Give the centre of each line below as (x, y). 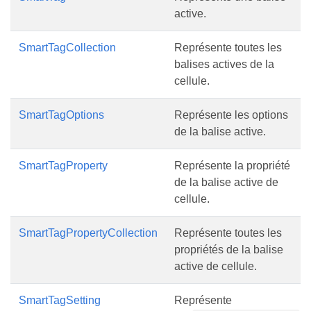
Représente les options (231, 115)
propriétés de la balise (229, 250)
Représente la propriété (232, 166)
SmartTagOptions (61, 115)
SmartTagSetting (60, 300)
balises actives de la (224, 64)
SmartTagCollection (67, 48)
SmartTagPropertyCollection (88, 233)
